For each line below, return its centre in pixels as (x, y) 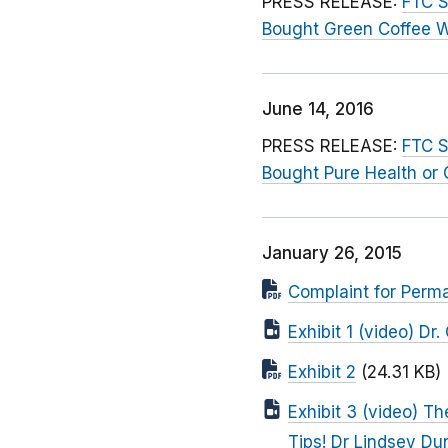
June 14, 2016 (318, 109)
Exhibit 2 (322, 372)
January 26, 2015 (332, 253)
